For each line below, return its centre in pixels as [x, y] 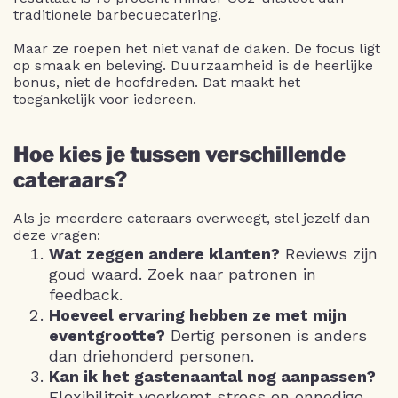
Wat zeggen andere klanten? [164, 253]
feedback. [86, 294]
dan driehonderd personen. [151, 355]
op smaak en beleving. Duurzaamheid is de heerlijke [193, 65]
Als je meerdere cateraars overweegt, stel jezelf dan [191, 218]
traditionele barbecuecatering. [117, 14]
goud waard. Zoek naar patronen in [183, 274]
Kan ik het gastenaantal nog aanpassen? [212, 376]
